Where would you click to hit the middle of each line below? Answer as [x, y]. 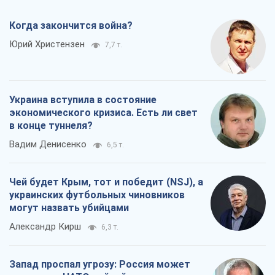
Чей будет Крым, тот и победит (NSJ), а [106, 182]
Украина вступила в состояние [83, 99]
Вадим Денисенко [48, 144]
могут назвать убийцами [69, 207]
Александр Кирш [45, 226]
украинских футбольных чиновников [97, 195]
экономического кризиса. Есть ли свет [103, 112]
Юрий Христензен [47, 44]
